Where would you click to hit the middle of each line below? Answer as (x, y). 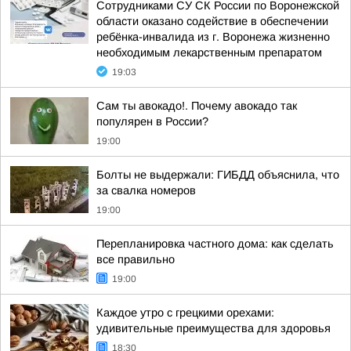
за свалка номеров (146, 190)
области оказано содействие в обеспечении (212, 21)
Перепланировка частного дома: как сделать (215, 244)
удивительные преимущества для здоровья (213, 328)
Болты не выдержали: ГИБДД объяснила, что (218, 175)
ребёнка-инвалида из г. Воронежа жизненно (213, 37)
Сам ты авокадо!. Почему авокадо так (197, 106)
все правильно (136, 259)
